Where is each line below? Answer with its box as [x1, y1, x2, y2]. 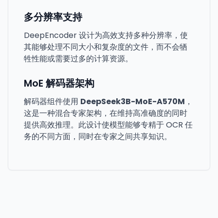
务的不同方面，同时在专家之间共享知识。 [24, 131, 172, 142]
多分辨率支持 [24, 10, 82, 24]
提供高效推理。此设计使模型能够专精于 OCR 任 [24, 119, 193, 130]
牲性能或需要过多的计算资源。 [24, 53, 133, 64]
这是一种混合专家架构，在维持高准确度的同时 [24, 108, 187, 119]
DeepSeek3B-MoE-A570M [80, 96, 185, 107]
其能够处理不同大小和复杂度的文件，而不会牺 [24, 41, 187, 53]
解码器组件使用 [24, 96, 80, 107]
